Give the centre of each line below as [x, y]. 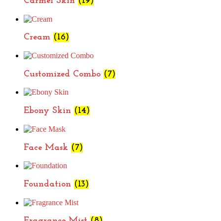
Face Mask [47, 147]
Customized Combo [64, 74]
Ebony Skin [49, 111]
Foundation [49, 184]
